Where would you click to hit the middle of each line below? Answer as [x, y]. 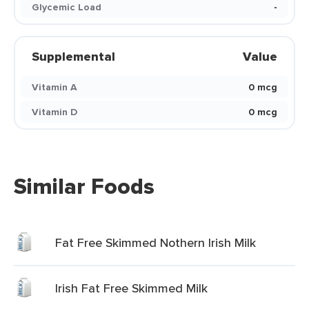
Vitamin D [54, 112]
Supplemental [73, 57]
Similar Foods [84, 186]
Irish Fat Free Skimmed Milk [131, 288]
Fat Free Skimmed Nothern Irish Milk [156, 242]
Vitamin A [54, 87]
